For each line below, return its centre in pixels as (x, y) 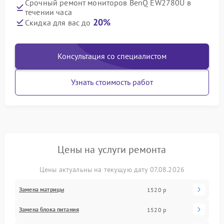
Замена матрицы (42, 189)
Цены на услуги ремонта (112, 149)
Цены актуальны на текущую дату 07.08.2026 (112, 169)
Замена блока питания (49, 209)
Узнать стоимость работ (112, 82)
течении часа (48, 12)
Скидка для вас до (59, 22)
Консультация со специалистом (112, 56)
